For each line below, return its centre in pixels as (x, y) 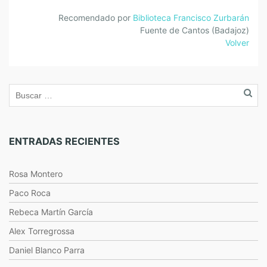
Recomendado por (96, 18)
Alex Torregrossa (42, 231)
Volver (237, 43)
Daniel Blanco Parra (47, 250)
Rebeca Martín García (51, 212)
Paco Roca (30, 193)
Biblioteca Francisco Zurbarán (191, 18)
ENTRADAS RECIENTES (64, 141)
